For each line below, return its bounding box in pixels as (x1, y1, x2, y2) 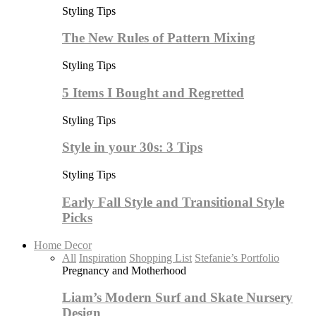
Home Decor (34, 238, 92, 251)
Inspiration (79, 251, 126, 264)
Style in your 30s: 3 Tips (62, 140, 202, 155)
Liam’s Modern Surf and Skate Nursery (62, 290, 293, 305)
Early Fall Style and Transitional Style (62, 194, 284, 209)
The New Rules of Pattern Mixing (62, 30, 255, 46)
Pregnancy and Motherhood (62, 264, 186, 276)
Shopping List (129, 251, 192, 264)
